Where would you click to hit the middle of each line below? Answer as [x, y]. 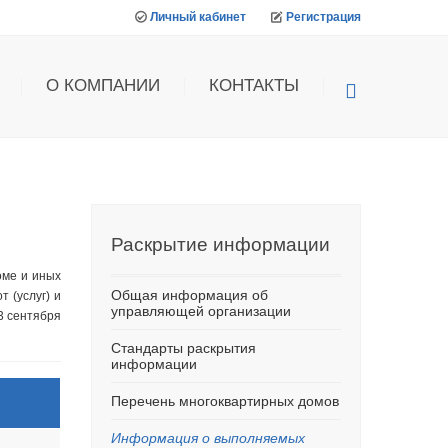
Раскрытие [159, 244]
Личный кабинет [198, 17]
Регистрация [323, 17]
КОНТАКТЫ [254, 85]
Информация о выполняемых [208, 438]
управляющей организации [201, 311]
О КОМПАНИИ [103, 85]
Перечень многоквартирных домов [225, 401]
